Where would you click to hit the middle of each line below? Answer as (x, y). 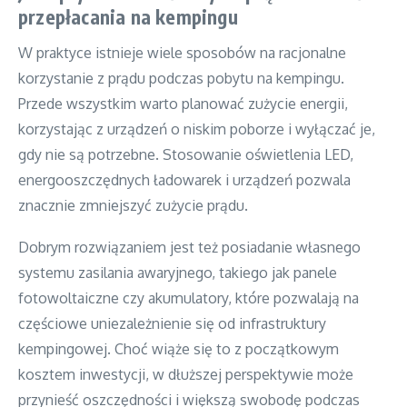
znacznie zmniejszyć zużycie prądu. (133, 205)
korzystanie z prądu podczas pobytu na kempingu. (181, 78)
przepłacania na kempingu (128, 16)
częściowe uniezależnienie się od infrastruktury (172, 323)
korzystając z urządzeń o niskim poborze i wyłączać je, (197, 129)
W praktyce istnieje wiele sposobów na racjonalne (182, 52)
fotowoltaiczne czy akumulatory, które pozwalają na (189, 298)
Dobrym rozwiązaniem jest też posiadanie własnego (189, 247)
